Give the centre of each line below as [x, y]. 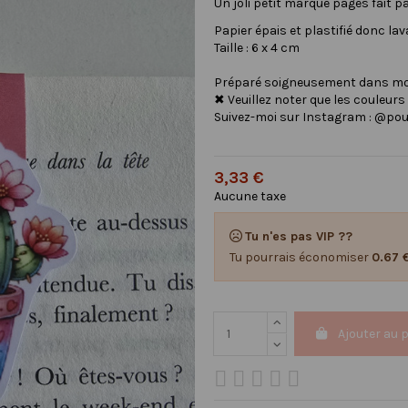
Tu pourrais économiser [300, 257]
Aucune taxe [250, 196]
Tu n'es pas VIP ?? [298, 236]
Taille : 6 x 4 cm [256, 47]
